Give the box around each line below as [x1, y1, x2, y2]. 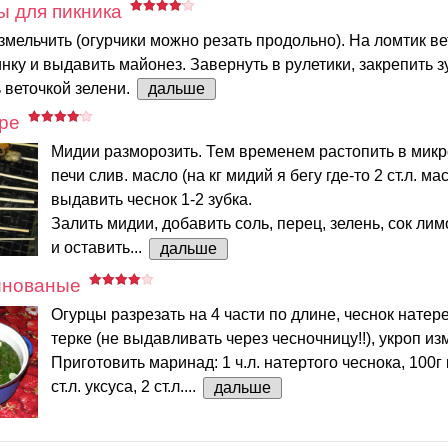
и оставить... [51, 239, 146, 257]
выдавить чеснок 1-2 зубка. [51, 191, 252, 209]
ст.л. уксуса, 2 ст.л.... [51, 377, 200, 395]
